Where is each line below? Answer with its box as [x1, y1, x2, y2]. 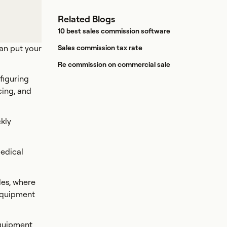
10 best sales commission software [58, 27, 170, 35]
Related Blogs [58, 14, 115, 24]
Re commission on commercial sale [58, 60, 170, 68]
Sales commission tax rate [58, 44, 142, 52]
